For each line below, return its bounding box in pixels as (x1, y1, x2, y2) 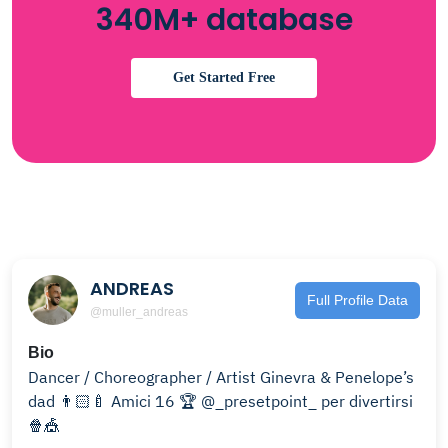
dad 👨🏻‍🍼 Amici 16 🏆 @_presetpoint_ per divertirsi (28, 391, 321, 411)
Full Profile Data (307, 291, 408, 308)
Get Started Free (173, 70, 275, 85)
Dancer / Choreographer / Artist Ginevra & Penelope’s (28, 367, 260, 387)
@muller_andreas (90, 304, 188, 319)
